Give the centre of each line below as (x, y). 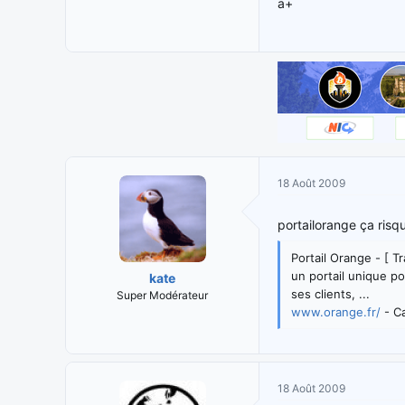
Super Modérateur (162, 295)
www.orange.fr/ (336, 311)
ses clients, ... (330, 293)
